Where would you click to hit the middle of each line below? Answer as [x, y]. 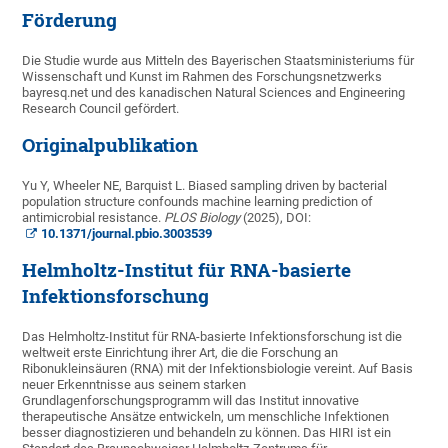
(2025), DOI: [276, 218]
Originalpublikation [110, 145]
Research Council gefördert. [101, 109]
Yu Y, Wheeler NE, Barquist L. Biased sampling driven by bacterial [205, 186]
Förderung [70, 20]
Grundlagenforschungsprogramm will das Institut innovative [191, 401]
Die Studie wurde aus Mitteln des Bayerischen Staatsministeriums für [218, 61]
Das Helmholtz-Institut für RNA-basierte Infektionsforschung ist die [212, 337]
